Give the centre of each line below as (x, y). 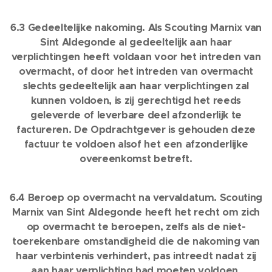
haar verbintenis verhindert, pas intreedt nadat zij (136, 256)
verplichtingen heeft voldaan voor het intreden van (136, 57)
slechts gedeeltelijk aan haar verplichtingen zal (136, 86)
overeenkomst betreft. (136, 159)
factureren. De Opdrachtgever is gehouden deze (136, 130)
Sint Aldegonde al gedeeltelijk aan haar (136, 42)
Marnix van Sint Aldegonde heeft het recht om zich (136, 212)
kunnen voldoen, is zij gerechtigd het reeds (136, 100)
